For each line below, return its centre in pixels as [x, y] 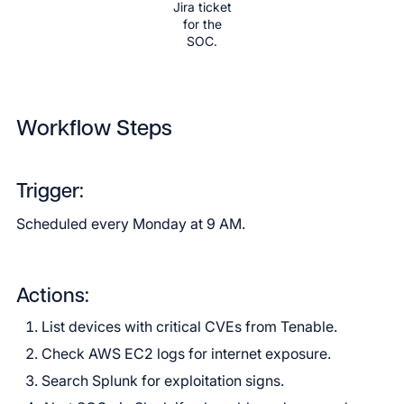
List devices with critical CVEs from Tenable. [189, 326]
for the [202, 24]
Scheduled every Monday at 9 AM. [131, 224]
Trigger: [50, 193]
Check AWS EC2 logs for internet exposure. [186, 353]
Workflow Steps [94, 130]
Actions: [53, 297]
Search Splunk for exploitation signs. [163, 381]
